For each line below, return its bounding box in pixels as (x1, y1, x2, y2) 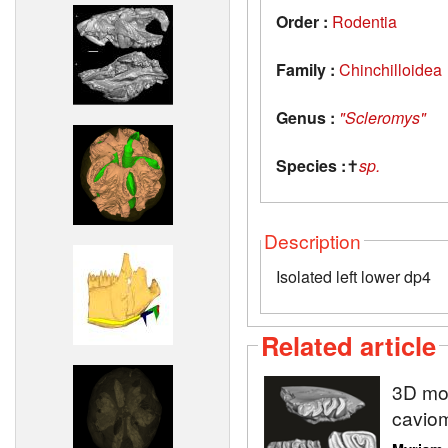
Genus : (276, 105, 335, 129)
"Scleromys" (339, 105, 426, 129)
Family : (276, 57, 335, 81)
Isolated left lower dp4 (276, 264, 431, 288)
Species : (276, 153, 346, 177)
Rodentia (332, 9, 397, 33)
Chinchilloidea (339, 57, 442, 81)
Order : (276, 9, 328, 33)
